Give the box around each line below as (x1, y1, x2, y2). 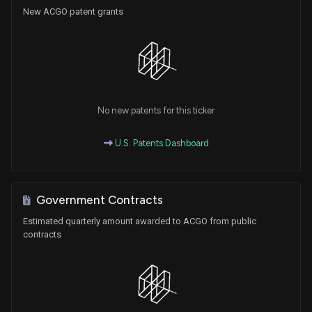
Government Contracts (36, 193, 163, 208)
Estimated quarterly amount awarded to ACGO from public (23, 216, 256, 227)
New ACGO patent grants (23, 6, 123, 17)
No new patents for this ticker (97, 105, 214, 116)
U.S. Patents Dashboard (112, 138, 209, 149)
